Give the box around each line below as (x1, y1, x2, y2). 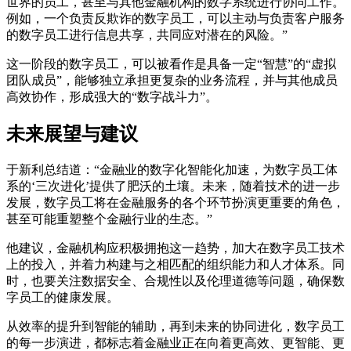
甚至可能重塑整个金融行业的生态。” (6, 212, 212, 226)
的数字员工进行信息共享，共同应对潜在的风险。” (6, 27, 288, 42)
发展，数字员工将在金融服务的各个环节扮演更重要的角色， (6, 195, 345, 209)
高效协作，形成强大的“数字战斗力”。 (6, 89, 218, 103)
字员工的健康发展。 (6, 290, 119, 304)
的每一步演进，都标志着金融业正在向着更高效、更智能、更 (6, 335, 345, 349)
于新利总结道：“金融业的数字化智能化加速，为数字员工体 (6, 162, 338, 176)
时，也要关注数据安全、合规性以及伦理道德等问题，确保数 (6, 273, 345, 288)
